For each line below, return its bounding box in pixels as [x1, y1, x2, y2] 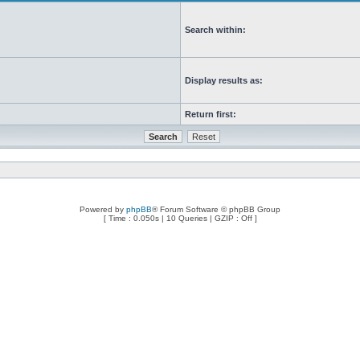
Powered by [80, 205, 126, 214]
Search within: [185, 25, 246, 35]
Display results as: [185, 76, 263, 85]
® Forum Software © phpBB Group [152, 205, 280, 214]
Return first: [185, 109, 236, 119]
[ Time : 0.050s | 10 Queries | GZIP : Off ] [103, 214, 257, 223]
